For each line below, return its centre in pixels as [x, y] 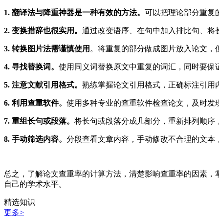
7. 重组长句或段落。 [39, 121]
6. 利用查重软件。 [35, 103]
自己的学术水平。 [35, 184]
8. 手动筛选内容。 [35, 139]
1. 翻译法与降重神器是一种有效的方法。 [74, 12]
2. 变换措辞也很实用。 [43, 30]
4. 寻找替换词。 [31, 66]
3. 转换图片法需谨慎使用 [47, 48]
